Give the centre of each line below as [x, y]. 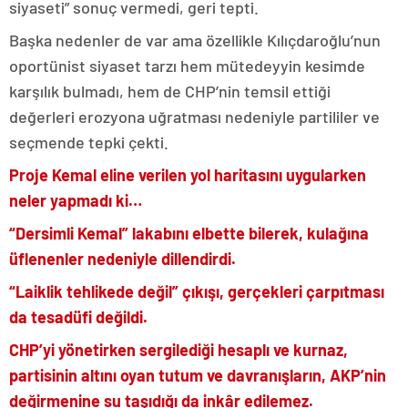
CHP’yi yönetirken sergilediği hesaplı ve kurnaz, [178, 349]
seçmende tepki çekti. [89, 142]
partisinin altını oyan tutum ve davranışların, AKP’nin [198, 375]
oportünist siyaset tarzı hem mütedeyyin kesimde [187, 65]
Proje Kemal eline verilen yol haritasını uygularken [188, 174]
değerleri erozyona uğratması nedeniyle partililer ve [194, 116]
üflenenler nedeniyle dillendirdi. [122, 258]
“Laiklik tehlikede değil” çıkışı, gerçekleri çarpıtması [197, 291]
